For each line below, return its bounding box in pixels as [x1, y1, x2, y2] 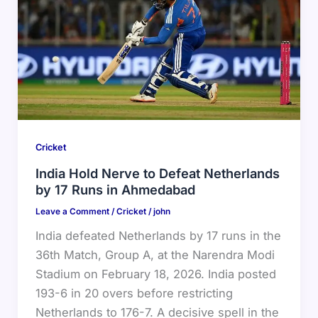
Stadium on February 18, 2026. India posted [35, 267, 276, 282]
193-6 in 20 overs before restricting [35, 286, 233, 301]
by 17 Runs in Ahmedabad [35, 182, 195, 198]
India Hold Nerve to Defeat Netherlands [35, 165, 280, 182]
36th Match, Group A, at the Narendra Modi [35, 248, 275, 263]
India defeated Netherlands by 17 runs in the [35, 229, 281, 243]
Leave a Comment [35, 207, 109, 217]
